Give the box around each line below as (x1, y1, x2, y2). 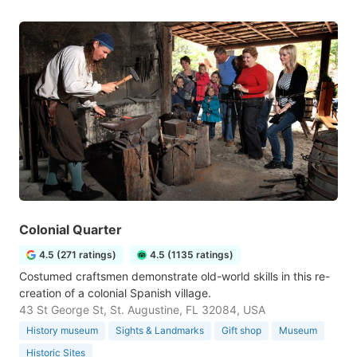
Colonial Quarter (19, 222, 122, 237)
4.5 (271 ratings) (39, 249, 116, 261)
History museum (26, 324, 98, 336)
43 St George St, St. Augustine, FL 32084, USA (19, 303, 265, 316)
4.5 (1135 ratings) (150, 249, 233, 261)
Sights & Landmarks (116, 324, 204, 336)
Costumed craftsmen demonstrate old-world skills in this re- (19, 269, 330, 283)
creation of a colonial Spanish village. (19, 286, 211, 300)
